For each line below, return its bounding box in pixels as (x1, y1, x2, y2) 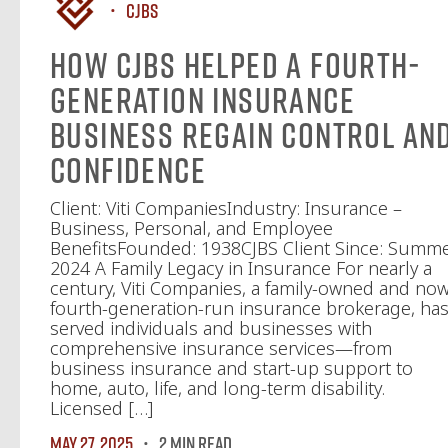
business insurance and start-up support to (50, 356, 413, 380)
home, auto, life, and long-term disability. (50, 376, 385, 400)
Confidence (50, 149, 206, 191)
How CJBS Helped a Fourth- (50, 44, 420, 86)
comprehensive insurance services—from (50, 336, 392, 360)
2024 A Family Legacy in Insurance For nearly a (50, 256, 432, 280)
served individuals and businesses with (50, 316, 372, 340)
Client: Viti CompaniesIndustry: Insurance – (50, 196, 402, 220)
